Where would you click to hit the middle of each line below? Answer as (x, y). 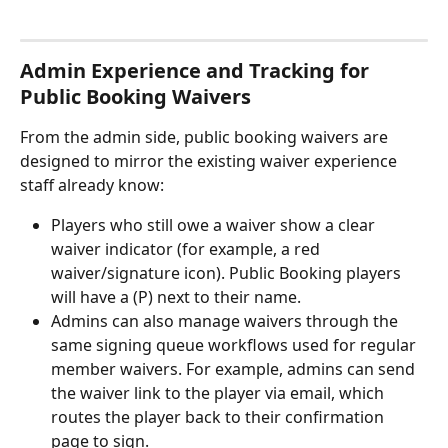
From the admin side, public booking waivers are (206, 136)
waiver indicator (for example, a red (187, 248)
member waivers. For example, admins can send (235, 368)
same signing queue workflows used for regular (235, 344)
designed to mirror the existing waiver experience (210, 160)
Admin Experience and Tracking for (197, 70)
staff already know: (92, 184)
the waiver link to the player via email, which (219, 392)
